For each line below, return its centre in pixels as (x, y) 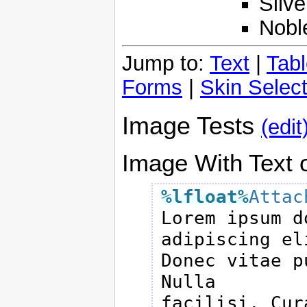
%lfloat (199, 196)
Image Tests (192, 126)
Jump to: (166, 64)
